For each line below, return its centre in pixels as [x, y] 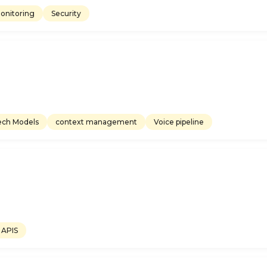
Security [66, 13]
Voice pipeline [179, 122]
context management [96, 122]
